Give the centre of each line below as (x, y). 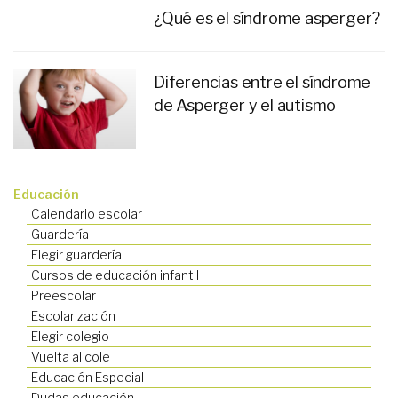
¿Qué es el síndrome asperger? (267, 18)
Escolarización (73, 315)
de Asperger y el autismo (245, 105)
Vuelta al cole (71, 356)
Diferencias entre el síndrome (263, 82)
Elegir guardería (76, 254)
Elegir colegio (70, 336)
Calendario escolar (87, 213)
